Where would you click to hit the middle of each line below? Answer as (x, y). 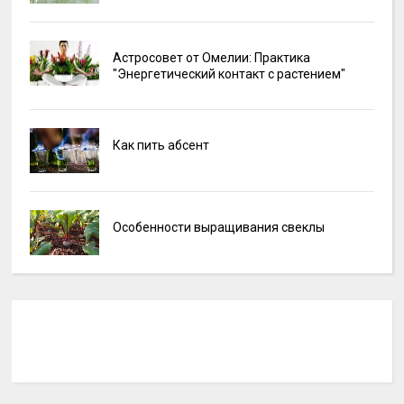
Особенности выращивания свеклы (218, 228)
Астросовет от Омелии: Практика (211, 58)
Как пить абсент (161, 146)
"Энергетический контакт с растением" (229, 74)
